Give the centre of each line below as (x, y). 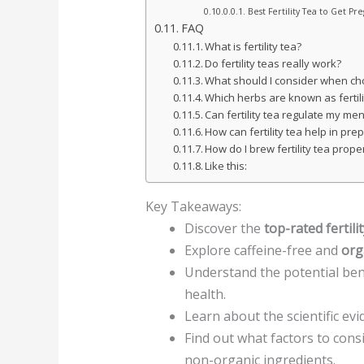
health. (205, 294)
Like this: (226, 165)
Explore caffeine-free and (262, 250)
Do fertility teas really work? (273, 63)
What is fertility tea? (253, 46)
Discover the (224, 228)
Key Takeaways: (193, 206)
